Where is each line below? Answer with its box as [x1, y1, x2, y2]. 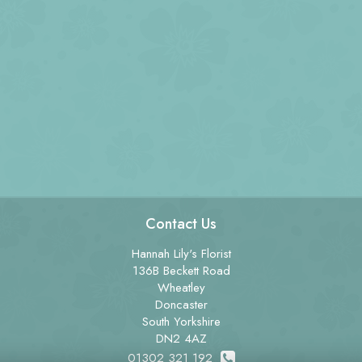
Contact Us [145, 213, 217, 234]
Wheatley [157, 279, 205, 297]
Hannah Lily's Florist [131, 245, 231, 263]
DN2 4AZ [155, 330, 207, 347]
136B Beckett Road [132, 262, 230, 280]
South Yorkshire [141, 313, 221, 330]
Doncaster [154, 296, 208, 314]
